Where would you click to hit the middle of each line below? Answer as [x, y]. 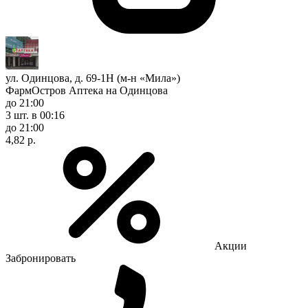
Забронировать [41, 258]
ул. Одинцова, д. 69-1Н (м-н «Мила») [93, 78]
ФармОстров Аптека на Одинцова [87, 90]
